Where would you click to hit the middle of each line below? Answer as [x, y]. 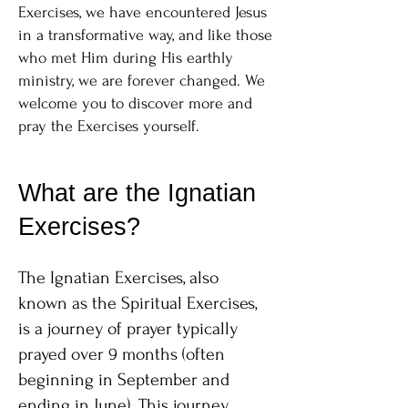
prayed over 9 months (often [122, 354]
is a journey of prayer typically [128, 329]
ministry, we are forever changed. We [142, 81]
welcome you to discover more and [135, 103]
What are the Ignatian [137, 193]
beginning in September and [124, 380]
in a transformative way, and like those [145, 35]
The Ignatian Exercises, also [118, 278]
